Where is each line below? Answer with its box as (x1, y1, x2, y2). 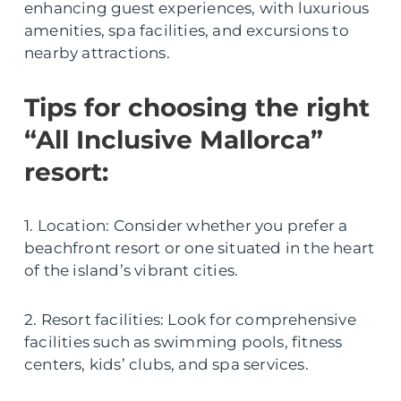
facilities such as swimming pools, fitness (24, 333, 343, 352)
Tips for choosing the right (24, 92, 370, 124)
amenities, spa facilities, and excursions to (24, 21, 349, 40)
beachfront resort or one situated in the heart (24, 239, 375, 258)
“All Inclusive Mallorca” (24, 124, 323, 156)
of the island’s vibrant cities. (24, 261, 239, 280)
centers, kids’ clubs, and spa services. (24, 355, 309, 374)
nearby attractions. (24, 44, 170, 63)
